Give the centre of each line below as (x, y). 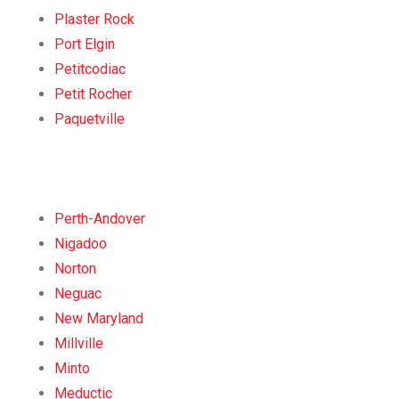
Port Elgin (85, 44)
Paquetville (90, 118)
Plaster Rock (94, 19)
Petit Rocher (93, 94)
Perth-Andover (100, 218)
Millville (79, 343)
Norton (75, 268)
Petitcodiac (90, 69)
